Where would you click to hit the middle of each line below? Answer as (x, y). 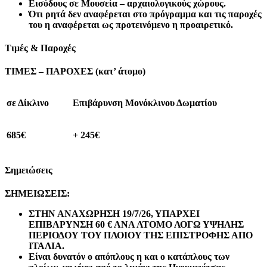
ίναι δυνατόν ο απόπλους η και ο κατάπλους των (132, 256)
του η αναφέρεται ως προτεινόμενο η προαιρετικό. (131, 24)
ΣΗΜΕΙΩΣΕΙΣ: (37, 193)
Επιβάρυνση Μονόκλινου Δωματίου (145, 103)
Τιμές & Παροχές (40, 48)
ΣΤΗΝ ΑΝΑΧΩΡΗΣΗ (74, 213)
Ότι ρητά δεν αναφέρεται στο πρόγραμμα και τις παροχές (145, 14)
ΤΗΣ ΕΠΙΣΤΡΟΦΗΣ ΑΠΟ (197, 235)
